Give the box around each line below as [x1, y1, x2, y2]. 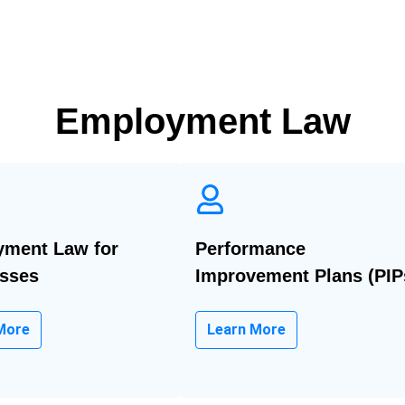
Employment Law [54, 100, 351, 141]
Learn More [207, 320, 287, 338]
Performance [195, 238, 306, 259]
